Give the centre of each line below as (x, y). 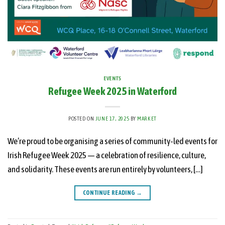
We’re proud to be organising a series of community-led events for (113, 141)
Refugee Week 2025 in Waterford (113, 91)
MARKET (147, 118)
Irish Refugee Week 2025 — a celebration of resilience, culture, (107, 155)
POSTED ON (82, 118)
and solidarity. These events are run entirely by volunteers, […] (105, 169)
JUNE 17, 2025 (112, 118)
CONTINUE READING (109, 193)
